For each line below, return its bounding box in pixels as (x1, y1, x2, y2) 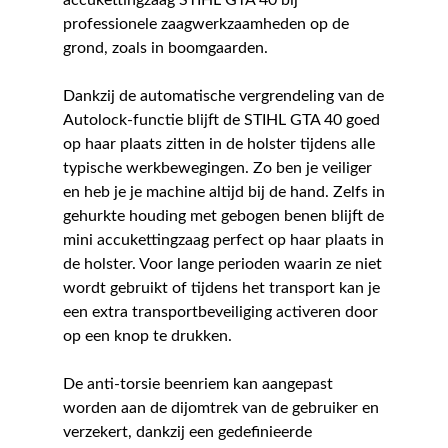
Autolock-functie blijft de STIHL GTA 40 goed (62, 112, 380, 129)
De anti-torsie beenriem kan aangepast (62, 376, 333, 393)
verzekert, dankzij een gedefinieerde (62, 424, 312, 441)
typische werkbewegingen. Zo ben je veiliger (62, 160, 372, 177)
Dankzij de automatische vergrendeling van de (62, 88, 384, 105)
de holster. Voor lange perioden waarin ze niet (62, 256, 382, 273)
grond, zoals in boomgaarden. (62, 40, 268, 57)
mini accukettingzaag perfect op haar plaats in (62, 232, 384, 249)
